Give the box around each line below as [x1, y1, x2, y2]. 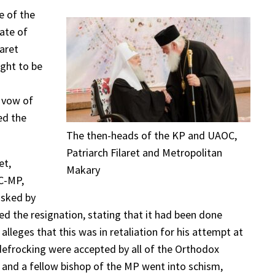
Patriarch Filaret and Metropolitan [66, 145, 222, 160]
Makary [66, 163, 100, 177]
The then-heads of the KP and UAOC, [66, 128, 237, 143]
